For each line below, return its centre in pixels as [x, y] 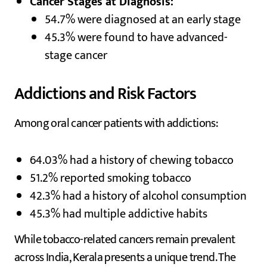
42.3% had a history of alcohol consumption [138, 196]
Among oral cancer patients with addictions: [116, 124]
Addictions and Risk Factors [105, 94]
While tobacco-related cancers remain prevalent [125, 240]
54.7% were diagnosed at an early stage [143, 20]
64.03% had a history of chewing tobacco [131, 161]
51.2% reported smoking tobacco [110, 178]
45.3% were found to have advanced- [136, 38]
